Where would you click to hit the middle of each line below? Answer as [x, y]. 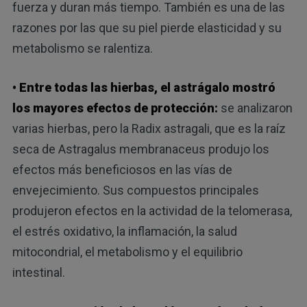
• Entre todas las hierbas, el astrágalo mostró [144, 87]
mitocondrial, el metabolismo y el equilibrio [127, 251]
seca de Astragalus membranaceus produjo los [140, 149]
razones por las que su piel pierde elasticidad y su [147, 27]
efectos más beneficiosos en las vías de [122, 169]
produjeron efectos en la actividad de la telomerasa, [152, 210]
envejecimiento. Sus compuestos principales [135, 190]
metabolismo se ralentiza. [82, 48]
